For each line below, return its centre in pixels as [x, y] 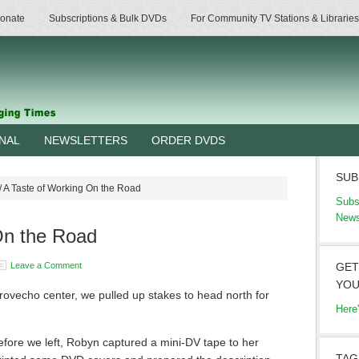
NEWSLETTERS [86, 140]
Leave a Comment [46, 265]
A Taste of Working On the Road [71, 188]
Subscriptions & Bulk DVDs [108, 18]
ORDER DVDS [188, 140]
